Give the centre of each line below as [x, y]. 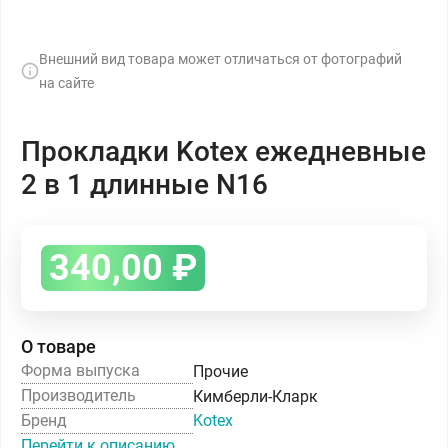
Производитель [78, 395]
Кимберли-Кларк [255, 396]
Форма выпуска [80, 370]
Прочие [220, 371]
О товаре [58, 346]
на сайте [66, 83]
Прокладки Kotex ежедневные [223, 151]
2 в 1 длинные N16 [144, 184]
